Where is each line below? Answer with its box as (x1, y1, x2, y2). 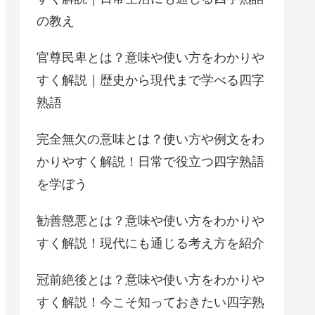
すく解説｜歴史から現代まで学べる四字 (37, 72, 264, 87)
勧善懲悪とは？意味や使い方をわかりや (37, 213, 264, 228)
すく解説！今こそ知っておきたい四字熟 (37, 295, 264, 309)
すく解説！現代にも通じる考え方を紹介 (37, 236, 264, 250)
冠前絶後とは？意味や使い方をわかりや (37, 272, 264, 287)
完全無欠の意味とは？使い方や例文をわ (37, 131, 264, 146)
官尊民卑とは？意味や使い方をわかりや (37, 50, 264, 65)
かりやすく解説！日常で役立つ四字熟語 (37, 154, 264, 169)
